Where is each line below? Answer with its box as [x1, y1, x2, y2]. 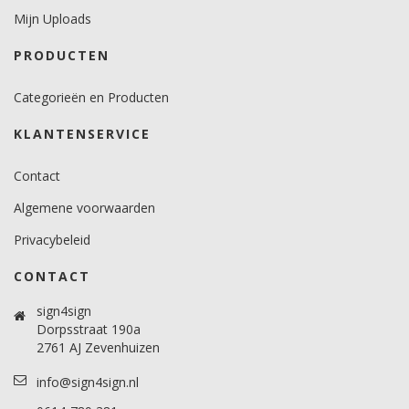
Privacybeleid [14, 231, 90, 248]
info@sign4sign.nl [37, 373, 139, 391]
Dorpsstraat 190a [37, 320, 141, 338]
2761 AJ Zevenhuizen [37, 339, 160, 356]
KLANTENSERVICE [14, 125, 151, 142]
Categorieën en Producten [14, 89, 169, 106]
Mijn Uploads [14, 10, 91, 27]
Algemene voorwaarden [14, 199, 155, 216]
